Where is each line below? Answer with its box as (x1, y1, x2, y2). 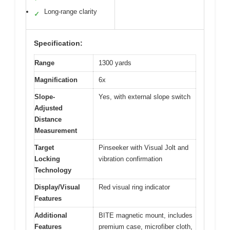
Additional (34, 211, 67, 219)
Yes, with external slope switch (99, 92, 190, 101)
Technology (34, 166, 71, 174)
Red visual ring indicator (99, 183, 170, 191)
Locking (34, 155, 60, 163)
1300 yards (99, 59, 131, 67)
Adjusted (34, 104, 63, 112)
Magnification (34, 75, 78, 84)
